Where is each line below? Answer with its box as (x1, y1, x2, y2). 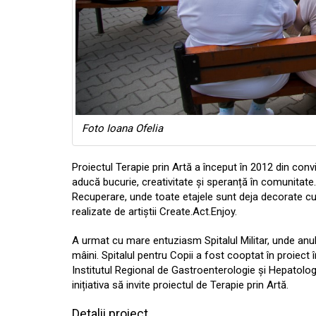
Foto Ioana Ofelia (82, 122, 163, 135)
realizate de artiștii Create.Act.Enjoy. (72, 205, 237, 219)
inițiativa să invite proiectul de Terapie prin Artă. (72, 279, 288, 292)
